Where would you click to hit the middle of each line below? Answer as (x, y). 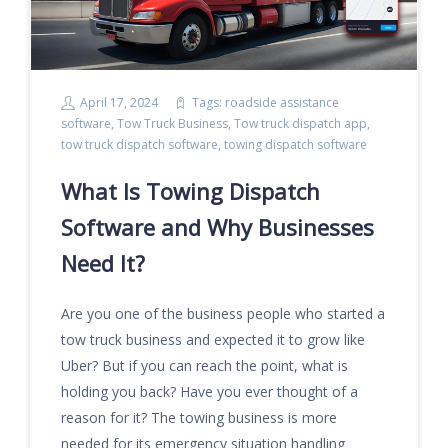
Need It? (103, 263)
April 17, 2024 (119, 102)
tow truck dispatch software (139, 144)
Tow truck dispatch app (300, 123)
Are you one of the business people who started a (223, 313)
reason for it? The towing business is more (199, 417)
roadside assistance (282, 102)
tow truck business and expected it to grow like (213, 339)
